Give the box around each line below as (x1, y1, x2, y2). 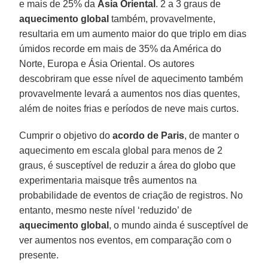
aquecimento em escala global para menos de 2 (19, 145, 223, 156)
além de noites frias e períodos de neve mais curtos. (19, 103, 239, 114)
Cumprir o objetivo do (19, 130, 113, 141)
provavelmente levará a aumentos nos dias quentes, (19, 88, 240, 99)
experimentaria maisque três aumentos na (19, 175, 197, 185)
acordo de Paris (112, 130, 185, 141)
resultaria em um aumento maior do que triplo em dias (19, 28, 247, 39)
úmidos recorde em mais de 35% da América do (19, 43, 222, 54)
